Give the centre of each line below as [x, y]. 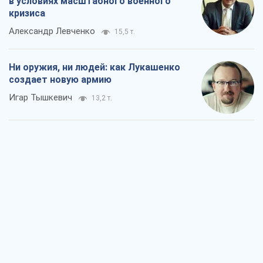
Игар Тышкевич [41, 97]
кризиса [27, 13]
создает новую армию [60, 79]
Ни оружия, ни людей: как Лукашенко [95, 67]
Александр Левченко [52, 31]
